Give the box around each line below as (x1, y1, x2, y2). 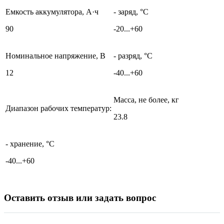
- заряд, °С (113, 7, 148, 16)
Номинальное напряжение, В (5, 51, 105, 60)
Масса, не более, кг (113, 95, 179, 104)
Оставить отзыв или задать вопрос (4, 192, 156, 203)
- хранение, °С (5, 139, 54, 148)
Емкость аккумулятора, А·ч (5, 7, 98, 16)
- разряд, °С (113, 51, 152, 60)
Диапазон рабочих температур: (5, 103, 111, 112)
